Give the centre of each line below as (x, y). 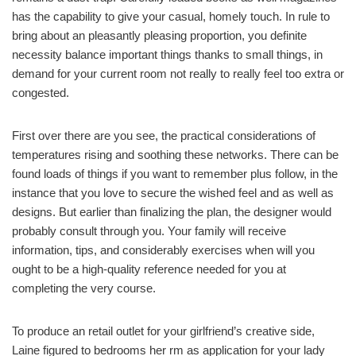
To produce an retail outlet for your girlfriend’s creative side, (163, 331)
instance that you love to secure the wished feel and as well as (173, 192)
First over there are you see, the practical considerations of (164, 135)
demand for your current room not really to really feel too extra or (178, 73)
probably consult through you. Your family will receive (149, 230)
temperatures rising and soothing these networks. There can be (175, 154)
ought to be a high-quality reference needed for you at (149, 269)
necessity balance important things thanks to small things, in (167, 54)
